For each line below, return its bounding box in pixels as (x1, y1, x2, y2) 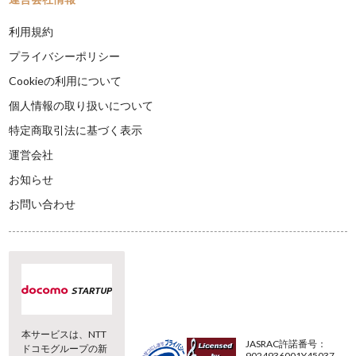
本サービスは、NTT (21, 328, 107, 340)
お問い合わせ (9, 197, 76, 211)
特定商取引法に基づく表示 (9, 123, 143, 137)
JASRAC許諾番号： (245, 338, 327, 350)
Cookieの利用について (9, 74, 122, 87)
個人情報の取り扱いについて (9, 99, 154, 112)
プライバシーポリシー (9, 49, 121, 63)
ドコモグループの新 (21, 342, 108, 354)
